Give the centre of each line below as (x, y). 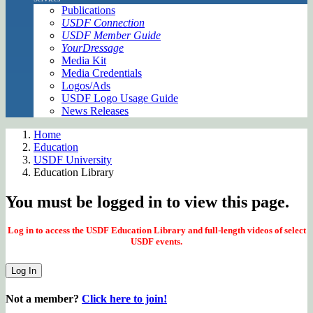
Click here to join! (124, 298)
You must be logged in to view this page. (147, 202)
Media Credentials (102, 73)
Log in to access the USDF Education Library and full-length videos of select (156, 231)
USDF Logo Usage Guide (120, 98)
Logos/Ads (86, 85)
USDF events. (156, 242)
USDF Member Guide (111, 35)
